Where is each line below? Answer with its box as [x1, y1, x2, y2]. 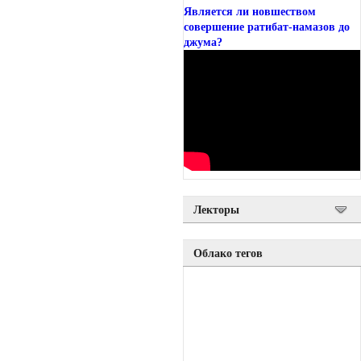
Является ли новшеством [184, 6, 316, 19]
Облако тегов [193, 247, 263, 260]
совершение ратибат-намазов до [184, 21, 350, 34]
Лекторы [193, 204, 239, 217]
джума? [184, 36, 222, 49]
